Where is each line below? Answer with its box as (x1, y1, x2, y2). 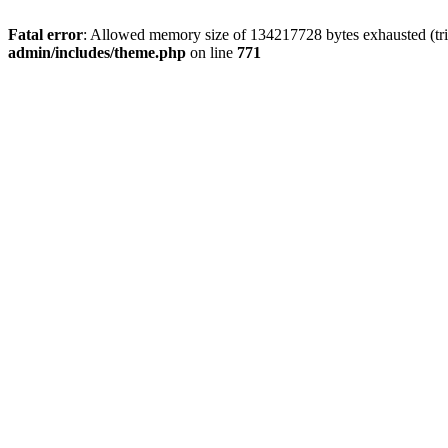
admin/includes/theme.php (8, 44, 186, 61)
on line (186, 44, 237, 61)
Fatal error (8, 26, 83, 43)
